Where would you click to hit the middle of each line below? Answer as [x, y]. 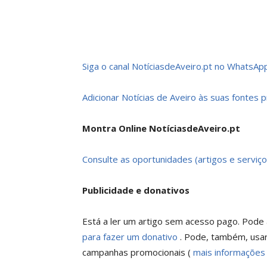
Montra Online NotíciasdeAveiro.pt [161, 128]
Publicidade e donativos [136, 190]
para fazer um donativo [131, 237]
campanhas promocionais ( [136, 252]
